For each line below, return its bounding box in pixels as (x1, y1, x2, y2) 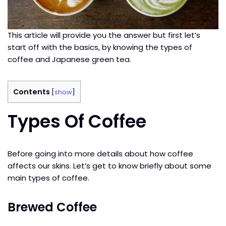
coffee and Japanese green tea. (8, 53, 133, 65)
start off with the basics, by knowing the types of (8, 41, 192, 52)
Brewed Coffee (8, 198, 97, 215)
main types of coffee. (8, 172, 91, 183)
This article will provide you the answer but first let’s (8, 29, 200, 40)
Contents (13, 86, 50, 97)
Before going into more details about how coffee (8, 148, 193, 159)
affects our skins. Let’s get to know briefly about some (8, 160, 211, 171)
